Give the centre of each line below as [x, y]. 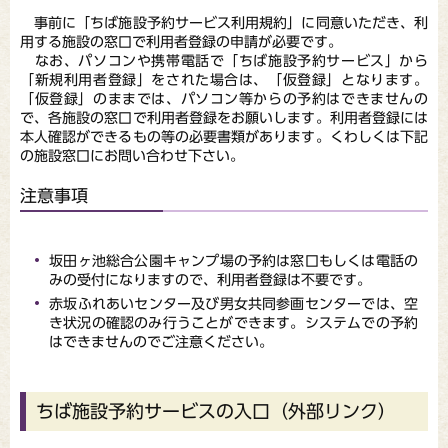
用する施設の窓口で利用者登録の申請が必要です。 [181, 41]
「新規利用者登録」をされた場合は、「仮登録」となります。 [224, 79]
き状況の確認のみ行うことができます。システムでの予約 [233, 322]
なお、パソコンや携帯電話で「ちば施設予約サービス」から [224, 60]
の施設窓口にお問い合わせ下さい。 [132, 155]
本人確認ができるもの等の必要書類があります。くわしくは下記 [224, 136]
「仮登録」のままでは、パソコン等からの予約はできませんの [224, 98]
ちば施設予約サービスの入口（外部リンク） [216, 410]
